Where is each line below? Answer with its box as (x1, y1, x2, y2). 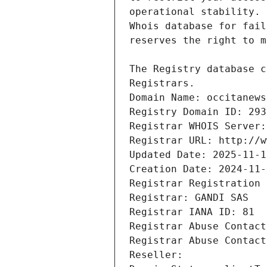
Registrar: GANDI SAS (129, 192, 249, 204)
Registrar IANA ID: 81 (129, 206, 254, 218)
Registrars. (129, 77, 195, 89)
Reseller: (129, 249, 189, 261)
